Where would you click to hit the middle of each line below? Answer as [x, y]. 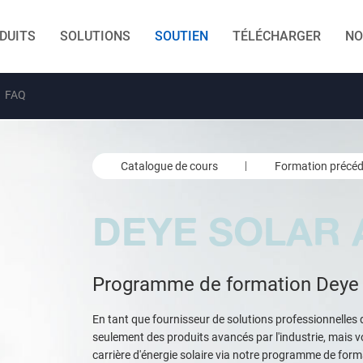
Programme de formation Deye [226, 284]
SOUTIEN [181, 36]
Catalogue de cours [169, 166]
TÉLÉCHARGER [277, 36]
